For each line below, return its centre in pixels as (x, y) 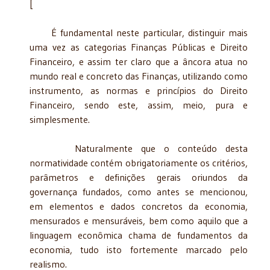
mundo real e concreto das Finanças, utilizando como (139, 76)
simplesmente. (60, 119)
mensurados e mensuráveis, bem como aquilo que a (139, 220)
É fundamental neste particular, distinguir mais (139, 32)
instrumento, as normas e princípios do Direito (139, 90)
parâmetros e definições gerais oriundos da (139, 177)
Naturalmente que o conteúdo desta (139, 148)
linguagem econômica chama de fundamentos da (139, 235)
